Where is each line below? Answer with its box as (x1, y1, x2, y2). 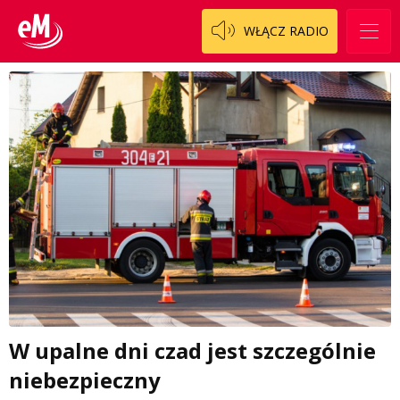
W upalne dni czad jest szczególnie (9, 335, 376, 365)
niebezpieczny (9, 364, 161, 395)
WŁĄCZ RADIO (244, 22, 329, 39)
